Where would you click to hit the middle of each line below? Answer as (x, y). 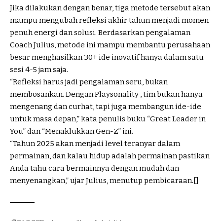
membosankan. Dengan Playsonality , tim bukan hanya (106, 94)
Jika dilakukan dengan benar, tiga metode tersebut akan (110, 8)
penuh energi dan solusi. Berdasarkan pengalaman (100, 33)
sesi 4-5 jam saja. (39, 70)
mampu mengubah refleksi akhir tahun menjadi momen (109, 20)
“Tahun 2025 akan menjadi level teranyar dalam (95, 144)
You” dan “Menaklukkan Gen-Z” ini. (72, 131)
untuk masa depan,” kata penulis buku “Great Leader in (108, 119)
